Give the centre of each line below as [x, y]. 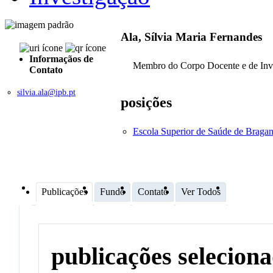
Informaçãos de [61, 58]
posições [146, 102]
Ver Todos [201, 191]
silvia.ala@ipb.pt [46, 92]
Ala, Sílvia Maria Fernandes [191, 37]
